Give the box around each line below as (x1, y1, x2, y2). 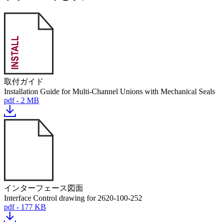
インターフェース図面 (4, 184, 83, 192)
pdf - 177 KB (4, 203, 46, 211)
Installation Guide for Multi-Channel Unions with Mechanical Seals (4, 87, 215, 96)
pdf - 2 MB (4, 96, 39, 105)
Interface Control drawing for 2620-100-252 (4, 194, 142, 202)
